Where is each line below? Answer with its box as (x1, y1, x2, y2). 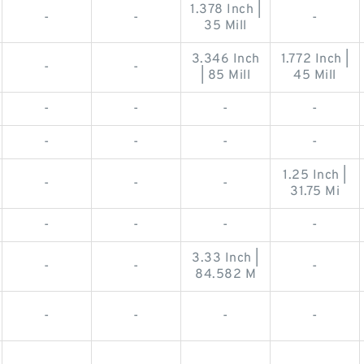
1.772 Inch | (280, 51, 349, 68)
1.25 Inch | (283, 167, 347, 184)
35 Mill (204, 18, 247, 35)
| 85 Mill (200, 67, 251, 84)
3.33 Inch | (192, 250, 259, 267)
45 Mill (293, 67, 336, 84)
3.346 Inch (191, 51, 260, 68)
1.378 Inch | (190, 2, 261, 19)
